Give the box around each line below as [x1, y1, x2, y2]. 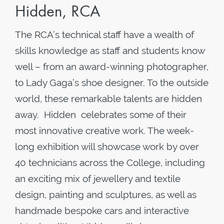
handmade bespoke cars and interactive [15, 205, 189, 216]
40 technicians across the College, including [15, 157, 205, 168]
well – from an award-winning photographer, [15, 61, 208, 72]
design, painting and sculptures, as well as [15, 189, 196, 200]
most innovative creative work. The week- [15, 125, 194, 136]
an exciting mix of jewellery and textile [15, 173, 180, 184]
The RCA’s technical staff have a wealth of [15, 29, 194, 40]
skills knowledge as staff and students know [15, 45, 204, 56]
